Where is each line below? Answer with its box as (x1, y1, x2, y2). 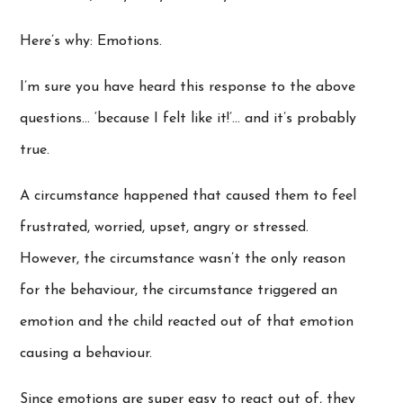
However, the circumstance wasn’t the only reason (20, 251, 346, 266)
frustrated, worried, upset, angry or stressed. (20, 219, 309, 235)
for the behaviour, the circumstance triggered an (20, 282, 338, 298)
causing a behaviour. (20, 345, 153, 361)
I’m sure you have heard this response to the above (20, 79, 356, 94)
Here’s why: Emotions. (20, 33, 163, 49)
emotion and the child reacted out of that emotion (20, 314, 354, 329)
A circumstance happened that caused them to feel (20, 188, 357, 203)
